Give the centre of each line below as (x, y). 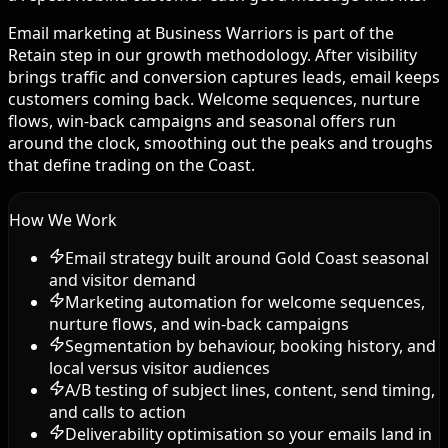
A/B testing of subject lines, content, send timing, (250, 389)
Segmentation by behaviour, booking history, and (250, 345)
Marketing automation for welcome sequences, (245, 301)
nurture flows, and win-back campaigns (199, 323)
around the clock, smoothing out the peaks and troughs (220, 142)
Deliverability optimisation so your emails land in (248, 433)
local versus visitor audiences (159, 367)
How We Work (63, 219)
